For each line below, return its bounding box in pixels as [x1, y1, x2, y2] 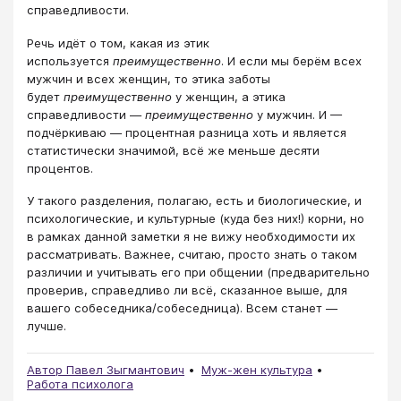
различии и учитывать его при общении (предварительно [27, 264, 370, 279]
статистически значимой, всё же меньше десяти [27, 142, 320, 158]
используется [27, 53, 113, 68]
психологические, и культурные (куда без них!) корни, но [27, 210, 364, 226]
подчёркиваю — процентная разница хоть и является [27, 124, 346, 140]
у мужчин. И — [253, 107, 342, 122]
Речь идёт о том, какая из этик [27, 35, 209, 50]
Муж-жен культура [201, 362, 312, 377]
